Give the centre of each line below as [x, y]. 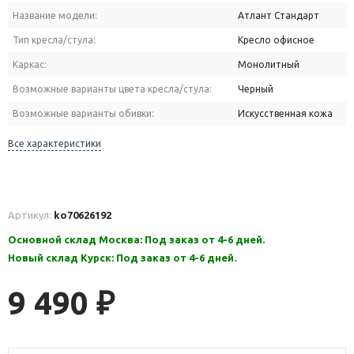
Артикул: [31, 215]
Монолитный [269, 65]
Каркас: [30, 65]
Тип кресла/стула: [54, 40]
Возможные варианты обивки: [83, 114]
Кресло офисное [276, 40]
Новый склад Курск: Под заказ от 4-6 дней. [122, 258]
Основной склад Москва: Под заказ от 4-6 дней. [136, 240]
